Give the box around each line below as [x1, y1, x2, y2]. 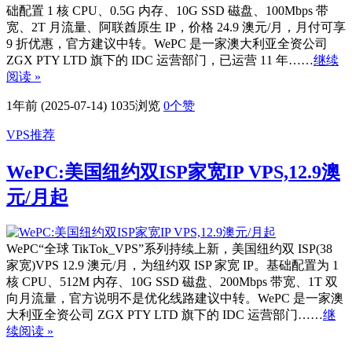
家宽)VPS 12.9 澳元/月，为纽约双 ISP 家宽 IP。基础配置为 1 [6, 258, 339, 273]
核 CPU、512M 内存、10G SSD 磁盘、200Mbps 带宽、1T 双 [6, 275, 338, 289]
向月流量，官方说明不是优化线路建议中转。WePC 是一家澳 [6, 291, 343, 306]
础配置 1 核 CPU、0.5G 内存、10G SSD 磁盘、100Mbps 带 [6, 3, 328, 17]
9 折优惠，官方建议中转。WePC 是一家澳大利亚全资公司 [6, 36, 328, 50]
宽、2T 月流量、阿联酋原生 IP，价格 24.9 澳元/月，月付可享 [6, 20, 346, 34]
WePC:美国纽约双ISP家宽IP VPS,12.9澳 [6, 161, 340, 182]
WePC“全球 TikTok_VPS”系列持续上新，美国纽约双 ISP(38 [6, 242, 332, 256]
